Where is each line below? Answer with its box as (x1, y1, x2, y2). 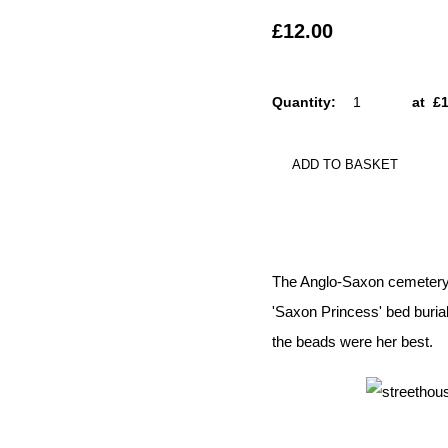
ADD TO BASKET (292, 157, 398, 172)
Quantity (272, 94, 331, 110)
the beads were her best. (272, 333, 433, 350)
